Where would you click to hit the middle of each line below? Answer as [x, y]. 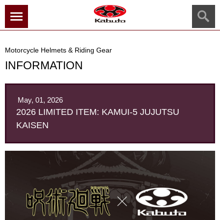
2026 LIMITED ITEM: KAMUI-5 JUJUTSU [98, 112]
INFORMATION [44, 65]
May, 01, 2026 [40, 100]
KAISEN [32, 125]
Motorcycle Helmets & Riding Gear [58, 50]
